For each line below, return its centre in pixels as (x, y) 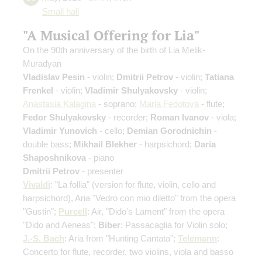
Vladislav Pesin (54, 77)
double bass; (48, 144)
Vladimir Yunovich (60, 130)
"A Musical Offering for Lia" (111, 35)
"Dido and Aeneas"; (61, 225)
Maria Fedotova (169, 104)
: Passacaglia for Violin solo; (174, 225)
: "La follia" (71, 184)
